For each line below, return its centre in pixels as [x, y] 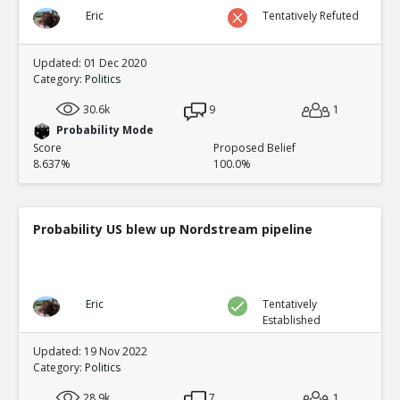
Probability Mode [105, 130]
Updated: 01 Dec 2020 [90, 63]
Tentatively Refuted [311, 16]
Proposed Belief [254, 148]
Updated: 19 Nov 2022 [90, 351]
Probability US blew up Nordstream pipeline [173, 229]
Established [292, 320]
